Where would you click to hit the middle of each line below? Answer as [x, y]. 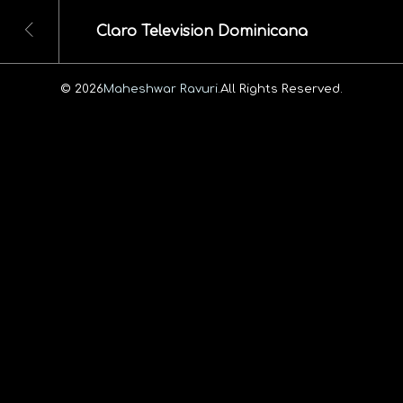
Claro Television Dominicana [201, 32]
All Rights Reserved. [282, 88]
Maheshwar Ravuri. [162, 88]
